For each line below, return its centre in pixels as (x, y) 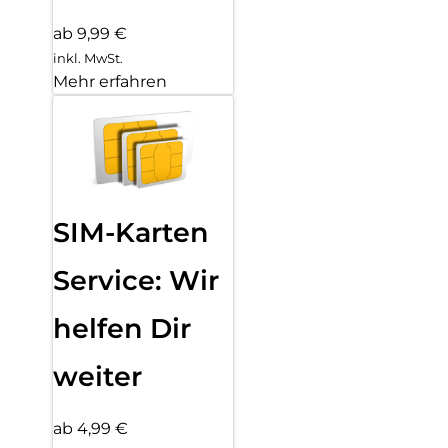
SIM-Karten (131, 232)
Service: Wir (136, 280)
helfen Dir (122, 328)
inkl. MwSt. (88, 57)
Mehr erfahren (110, 81)
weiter (97, 376)
